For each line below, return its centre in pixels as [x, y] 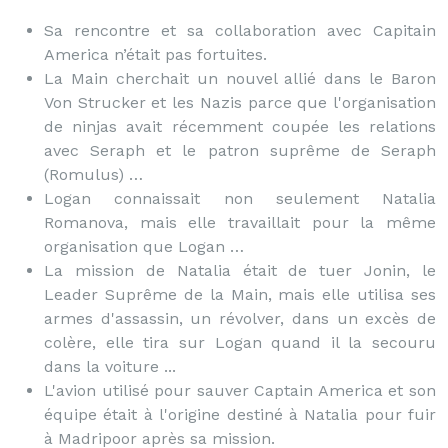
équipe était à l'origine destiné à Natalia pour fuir [240, 414]
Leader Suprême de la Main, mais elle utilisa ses [240, 294]
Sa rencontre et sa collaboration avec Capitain [240, 30]
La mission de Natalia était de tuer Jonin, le [240, 270]
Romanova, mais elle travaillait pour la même [240, 222]
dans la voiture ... [110, 366]
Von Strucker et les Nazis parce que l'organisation [240, 102]
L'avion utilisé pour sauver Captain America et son [240, 390]
